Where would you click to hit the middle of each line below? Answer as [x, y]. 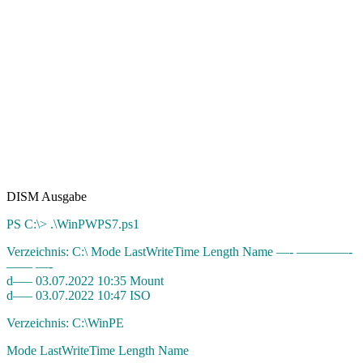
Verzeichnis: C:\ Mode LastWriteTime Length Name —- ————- [179, 251]
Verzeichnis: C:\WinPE [65, 322]
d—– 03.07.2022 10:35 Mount [85, 280]
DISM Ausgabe [47, 196]
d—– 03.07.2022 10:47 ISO [79, 295]
